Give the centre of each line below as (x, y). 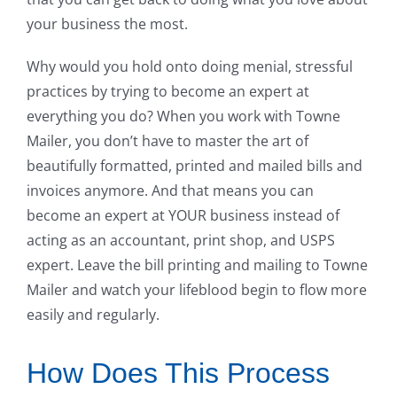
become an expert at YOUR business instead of (183, 216)
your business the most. (107, 24)
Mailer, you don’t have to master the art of (167, 141)
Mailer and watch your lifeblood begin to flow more (196, 290)
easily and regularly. (93, 315)
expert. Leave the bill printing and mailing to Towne (197, 265)
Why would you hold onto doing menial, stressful (189, 67)
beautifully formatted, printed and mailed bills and (194, 166)
